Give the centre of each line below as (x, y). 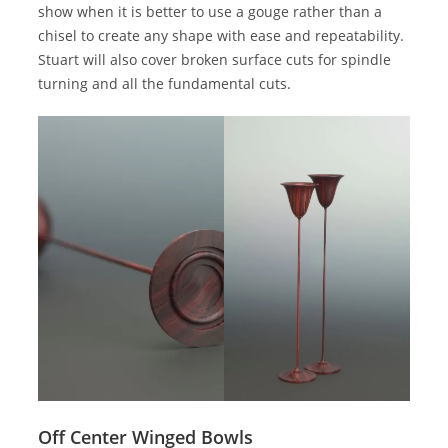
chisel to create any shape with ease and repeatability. (221, 36)
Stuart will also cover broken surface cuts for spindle (215, 60)
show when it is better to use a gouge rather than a (210, 12)
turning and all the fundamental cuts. (165, 84)
